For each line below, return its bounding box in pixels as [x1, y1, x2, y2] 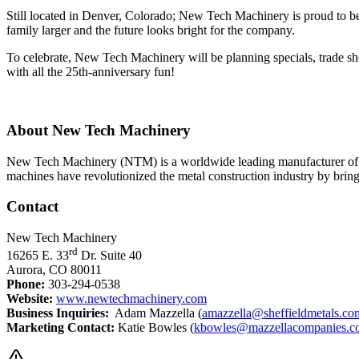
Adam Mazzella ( [109, 306, 202, 321]
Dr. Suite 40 [78, 248, 142, 263]
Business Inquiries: [6, 306, 109, 321]
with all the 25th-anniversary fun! [6, 65, 175, 79]
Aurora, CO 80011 [6, 263, 102, 277]
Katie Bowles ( [115, 321, 194, 335]
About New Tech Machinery [6, 121, 191, 139]
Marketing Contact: [6, 321, 115, 335]
